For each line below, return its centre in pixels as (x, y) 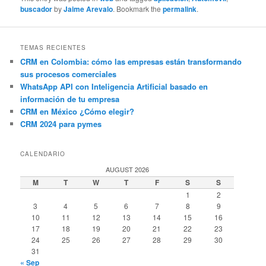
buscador (37, 9)
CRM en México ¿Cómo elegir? (77, 112)
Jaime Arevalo (88, 9)
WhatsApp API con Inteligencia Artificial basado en (114, 87)
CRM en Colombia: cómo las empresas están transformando (131, 62)
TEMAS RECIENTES (53, 48)
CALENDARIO (43, 153)
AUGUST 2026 (127, 169)
